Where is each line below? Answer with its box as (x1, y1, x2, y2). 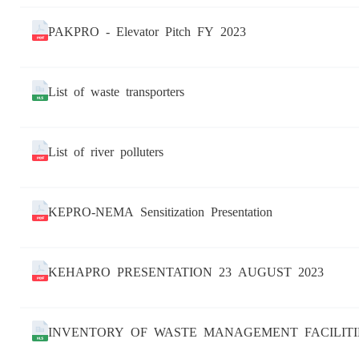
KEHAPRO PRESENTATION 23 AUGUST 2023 (48, 264, 324, 278)
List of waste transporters (48, 84, 184, 98)
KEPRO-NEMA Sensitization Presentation (48, 204, 272, 218)
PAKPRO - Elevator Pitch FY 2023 (48, 24, 246, 38)
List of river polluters (48, 144, 163, 158)
